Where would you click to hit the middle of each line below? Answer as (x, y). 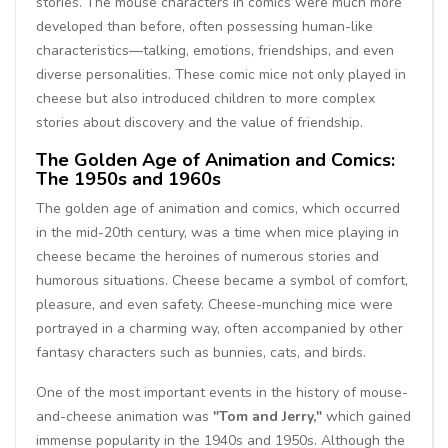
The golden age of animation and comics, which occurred (218, 208)
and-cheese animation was (124, 416)
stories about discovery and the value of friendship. (199, 122)
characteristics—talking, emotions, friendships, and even (215, 50)
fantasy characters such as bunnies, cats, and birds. (201, 352)
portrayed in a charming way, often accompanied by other (219, 328)
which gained (366, 416)
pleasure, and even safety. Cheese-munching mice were (214, 304)
